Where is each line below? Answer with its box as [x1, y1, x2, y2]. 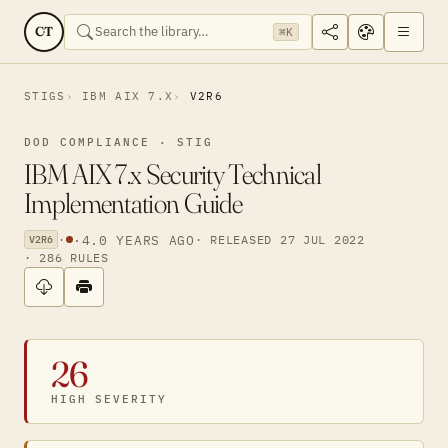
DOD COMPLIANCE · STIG [24, 135, 213, 149]
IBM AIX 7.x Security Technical [24, 157, 321, 191]
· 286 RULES [24, 250, 109, 265]
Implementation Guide [24, 186, 243, 220]
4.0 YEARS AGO [81, 231, 195, 248]
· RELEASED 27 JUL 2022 [194, 231, 365, 247]
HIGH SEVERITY [51, 392, 167, 406]
